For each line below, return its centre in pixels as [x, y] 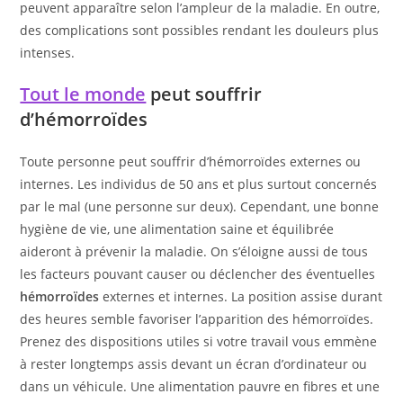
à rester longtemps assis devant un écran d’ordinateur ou [194, 363]
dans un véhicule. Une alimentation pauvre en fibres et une [200, 386]
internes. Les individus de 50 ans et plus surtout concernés [199, 184]
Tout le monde [83, 94]
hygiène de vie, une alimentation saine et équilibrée [177, 228]
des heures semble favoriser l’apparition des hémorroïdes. [197, 318]
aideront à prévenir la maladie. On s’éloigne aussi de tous [194, 251]
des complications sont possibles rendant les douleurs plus [200, 30]
